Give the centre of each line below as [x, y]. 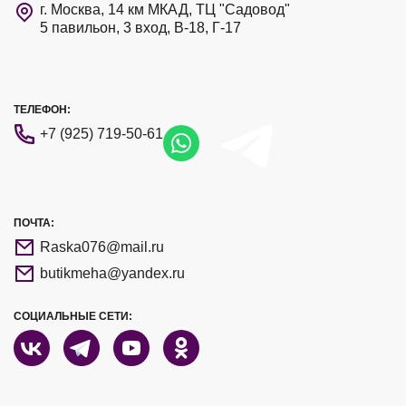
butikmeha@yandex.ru [112, 273]
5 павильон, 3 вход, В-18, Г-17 [140, 27]
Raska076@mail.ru [102, 246]
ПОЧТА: [34, 222]
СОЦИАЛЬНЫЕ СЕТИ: [73, 316]
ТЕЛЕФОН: [42, 110]
